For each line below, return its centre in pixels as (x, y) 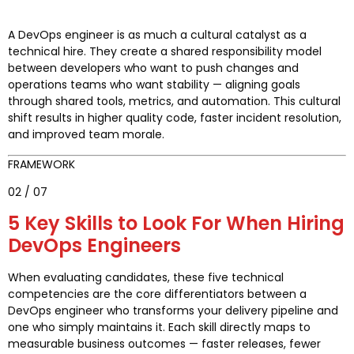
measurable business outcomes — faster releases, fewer (164, 343)
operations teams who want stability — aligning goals (154, 85)
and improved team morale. (86, 135)
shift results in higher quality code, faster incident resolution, (175, 118)
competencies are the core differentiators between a (157, 294)
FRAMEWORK (41, 164)
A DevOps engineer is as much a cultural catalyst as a (157, 35)
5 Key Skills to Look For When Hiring (176, 223)
